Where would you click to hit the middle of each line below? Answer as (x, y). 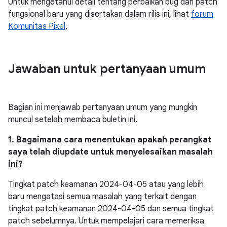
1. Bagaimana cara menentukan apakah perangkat (110, 140)
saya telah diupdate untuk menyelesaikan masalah (110, 152)
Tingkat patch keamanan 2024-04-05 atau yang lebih (106, 184)
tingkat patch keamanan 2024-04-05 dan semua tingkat (111, 209)
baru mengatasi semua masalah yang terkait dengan (102, 197)
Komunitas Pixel (37, 26)
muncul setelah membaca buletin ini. (73, 120)
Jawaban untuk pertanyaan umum (107, 69)
